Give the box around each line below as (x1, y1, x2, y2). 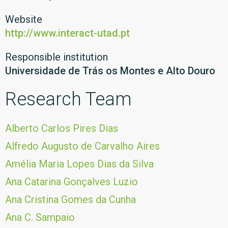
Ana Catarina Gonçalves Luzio (5, 176, 138, 188)
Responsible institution (5, 51, 108, 63)
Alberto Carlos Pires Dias (5, 122, 118, 134)
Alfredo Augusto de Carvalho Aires (5, 140, 160, 152)
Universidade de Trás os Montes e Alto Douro (5, 65, 215, 77)
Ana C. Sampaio (5, 211, 75, 223)
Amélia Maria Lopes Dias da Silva (5, 158, 154, 170)
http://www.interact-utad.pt (5, 27, 130, 39)
